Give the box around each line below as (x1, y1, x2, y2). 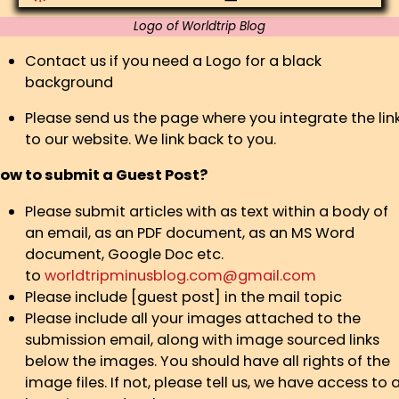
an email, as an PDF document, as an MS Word (25, 222, 354, 243)
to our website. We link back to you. (25, 129, 276, 151)
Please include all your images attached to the (25, 307, 361, 329)
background (25, 71, 113, 93)
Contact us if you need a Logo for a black (25, 50, 322, 71)
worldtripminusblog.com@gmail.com (45, 265, 316, 286)
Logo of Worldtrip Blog (134, 17, 265, 35)
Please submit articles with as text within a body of (25, 200, 388, 222)
